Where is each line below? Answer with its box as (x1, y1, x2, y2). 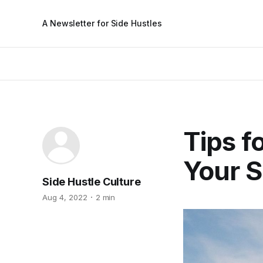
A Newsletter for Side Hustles (42, 18, 162, 28)
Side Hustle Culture (42, 176, 141, 188)
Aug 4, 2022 (42, 193, 87, 202)
